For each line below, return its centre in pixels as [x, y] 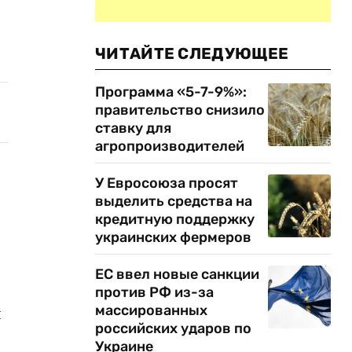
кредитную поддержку [175, 219]
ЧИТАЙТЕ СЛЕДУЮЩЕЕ [192, 53]
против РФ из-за [154, 292]
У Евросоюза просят [167, 183]
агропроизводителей [170, 146]
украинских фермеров [175, 237]
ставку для [133, 128]
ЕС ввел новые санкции [177, 274]
